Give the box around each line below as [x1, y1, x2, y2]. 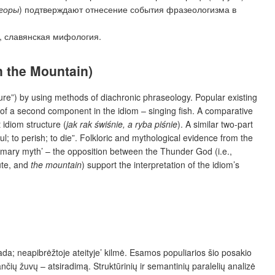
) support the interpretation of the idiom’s [82, 158, 239, 171]
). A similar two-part [177, 117, 253, 130]
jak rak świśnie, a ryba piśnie [66, 117, 177, 130]
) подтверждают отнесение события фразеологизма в [19, 2, 236, 15]
